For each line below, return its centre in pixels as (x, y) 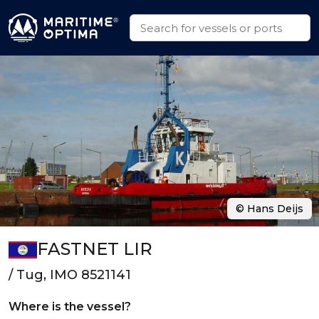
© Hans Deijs (270, 209)
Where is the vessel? (70, 307)
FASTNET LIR (94, 249)
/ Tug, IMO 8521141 (70, 275)
